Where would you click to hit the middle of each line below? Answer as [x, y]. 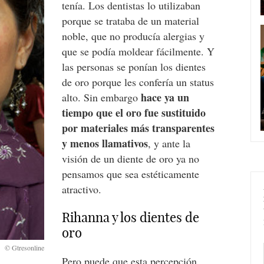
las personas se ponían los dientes [134, 67]
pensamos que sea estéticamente [131, 174]
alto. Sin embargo [102, 97]
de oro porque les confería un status [138, 82]
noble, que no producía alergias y [133, 36]
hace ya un [165, 97]
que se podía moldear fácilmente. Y [138, 51]
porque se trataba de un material [131, 21]
